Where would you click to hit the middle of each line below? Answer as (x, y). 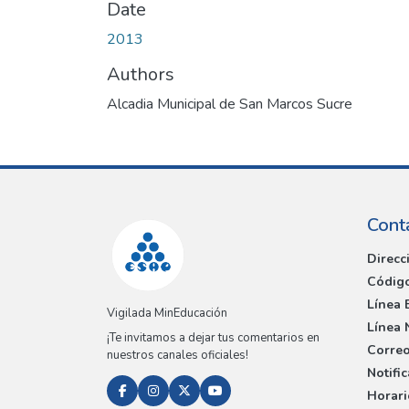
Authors (141, 74)
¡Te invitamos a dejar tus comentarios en (213, 338)
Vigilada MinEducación (167, 314)
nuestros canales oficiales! (178, 356)
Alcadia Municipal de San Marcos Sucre (230, 104)
